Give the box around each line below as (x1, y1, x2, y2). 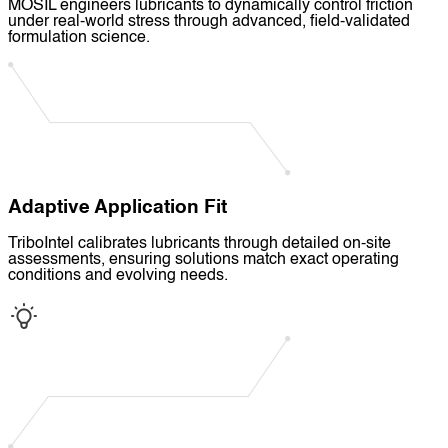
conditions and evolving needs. (8, 267, 228, 284)
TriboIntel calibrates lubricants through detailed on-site (8, 235, 391, 252)
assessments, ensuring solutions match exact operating (8, 251, 399, 268)
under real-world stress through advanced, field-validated (8, 14, 410, 31)
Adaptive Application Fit (8, 199, 227, 218)
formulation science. (8, 30, 150, 47)
